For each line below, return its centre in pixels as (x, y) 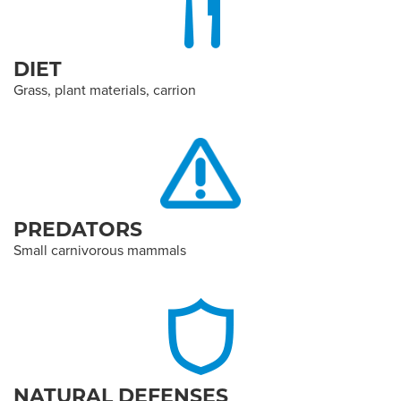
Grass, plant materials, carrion (105, 89)
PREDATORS (78, 228)
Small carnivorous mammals (100, 249)
